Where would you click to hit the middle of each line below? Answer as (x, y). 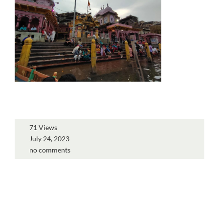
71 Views (43, 127)
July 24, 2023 (49, 139)
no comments (50, 150)
